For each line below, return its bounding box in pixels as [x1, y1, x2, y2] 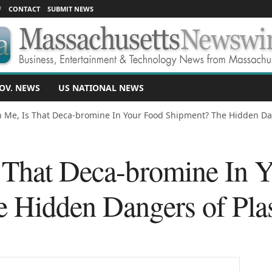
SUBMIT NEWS [47, 4, 93, 13]
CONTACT [8, 4, 40, 13]
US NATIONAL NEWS [58, 82, 144, 93]
